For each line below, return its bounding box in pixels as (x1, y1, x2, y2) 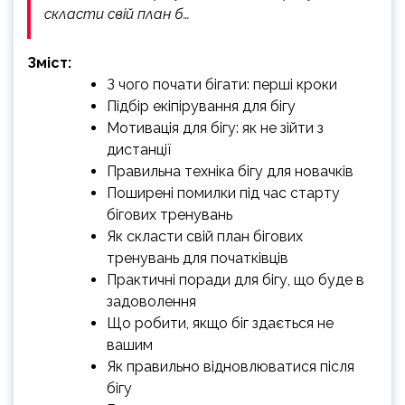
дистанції (107, 141, 171, 158)
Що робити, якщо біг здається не (107, 315, 334, 332)
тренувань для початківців (107, 250, 288, 267)
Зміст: (27, 54, 71, 71)
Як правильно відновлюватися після (107, 358, 354, 375)
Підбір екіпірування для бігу (107, 98, 296, 115)
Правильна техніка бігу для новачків (107, 163, 353, 180)
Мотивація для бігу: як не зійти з (107, 119, 324, 137)
